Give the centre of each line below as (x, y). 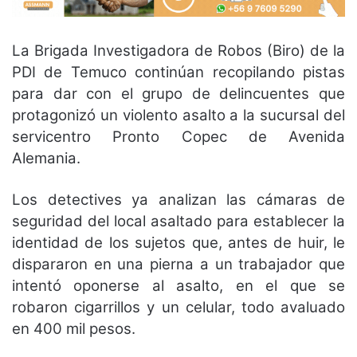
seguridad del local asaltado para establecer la (178, 221)
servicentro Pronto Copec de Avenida (178, 136)
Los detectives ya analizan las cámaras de (178, 199)
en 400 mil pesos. (74, 328)
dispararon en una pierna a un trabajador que (178, 264)
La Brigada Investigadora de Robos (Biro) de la (178, 50)
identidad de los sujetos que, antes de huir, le (178, 242)
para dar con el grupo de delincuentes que (178, 93)
